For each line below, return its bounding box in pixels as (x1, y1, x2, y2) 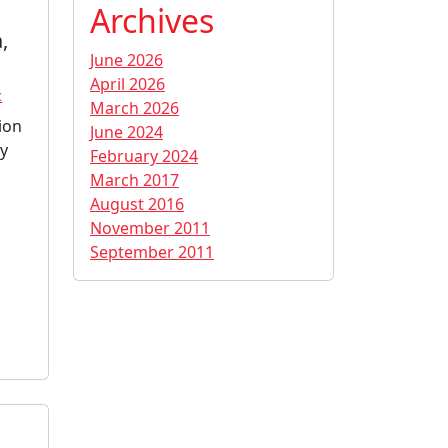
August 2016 (90, 192, 184, 215)
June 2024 (90, 120, 163, 143)
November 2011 (90, 216, 210, 239)
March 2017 (90, 168, 179, 191)
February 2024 (90, 144, 198, 167)
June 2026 (90, 48, 163, 71)
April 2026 (90, 72, 165, 95)
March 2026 (90, 96, 179, 119)
